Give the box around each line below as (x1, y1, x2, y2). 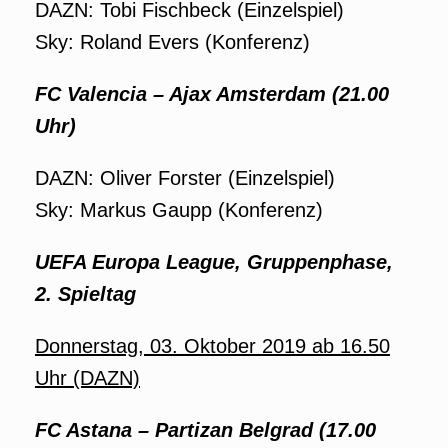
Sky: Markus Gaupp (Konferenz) (35, 199, 323, 221)
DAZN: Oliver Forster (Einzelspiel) (35, 167, 335, 189)
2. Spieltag (35, 283, 136, 305)
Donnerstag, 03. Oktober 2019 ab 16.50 (35, 335, 390, 357)
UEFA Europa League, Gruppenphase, (35, 251, 393, 273)
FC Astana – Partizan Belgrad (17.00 (35, 419, 376, 441)
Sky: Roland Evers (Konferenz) (35, 31, 310, 53)
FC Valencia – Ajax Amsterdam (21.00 (35, 83, 389, 105)
